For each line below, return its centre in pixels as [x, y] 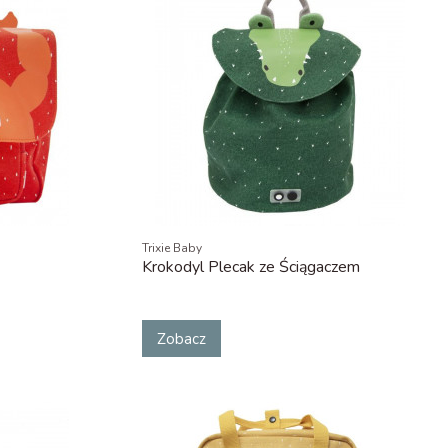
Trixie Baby [171, 248]
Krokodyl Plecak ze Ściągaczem [250, 267]
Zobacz [181, 338]
